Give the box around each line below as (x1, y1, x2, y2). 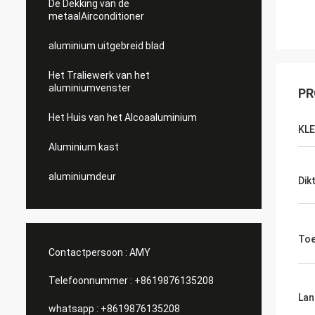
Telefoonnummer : (49, 275, 132, 286)
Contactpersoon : (49, 247, 127, 258)
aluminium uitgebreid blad (49, 40, 165, 51)
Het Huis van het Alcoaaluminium (49, 112, 197, 123)
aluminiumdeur (49, 171, 116, 182)
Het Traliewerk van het (49, 70, 150, 81)
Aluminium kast (49, 141, 119, 153)
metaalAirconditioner (49, 11, 144, 22)
